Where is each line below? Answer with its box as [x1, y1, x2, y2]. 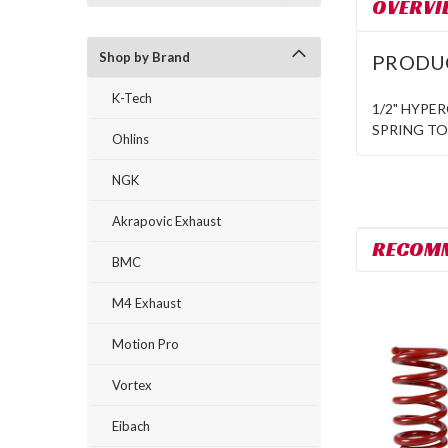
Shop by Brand [99, 49, 190, 65]
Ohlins [112, 131, 149, 147]
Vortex [112, 377, 152, 393]
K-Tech [112, 90, 152, 106]
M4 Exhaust [112, 295, 181, 311]
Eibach [112, 418, 150, 434]
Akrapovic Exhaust [112, 213, 221, 229]
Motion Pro [112, 336, 179, 352]
